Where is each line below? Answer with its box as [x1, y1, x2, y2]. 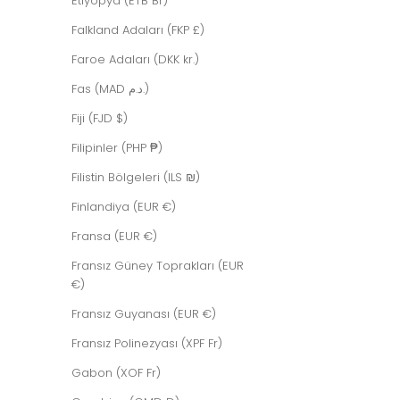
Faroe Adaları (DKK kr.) [71, 50, 199, 68]
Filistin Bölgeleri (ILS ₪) [71, 168, 200, 186]
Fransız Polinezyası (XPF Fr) [71, 334, 222, 352]
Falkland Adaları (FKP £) [71, 21, 204, 38]
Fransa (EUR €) [71, 227, 157, 245]
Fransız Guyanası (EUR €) [71, 304, 216, 322]
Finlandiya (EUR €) [71, 197, 176, 215]
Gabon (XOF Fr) [71, 363, 161, 381]
